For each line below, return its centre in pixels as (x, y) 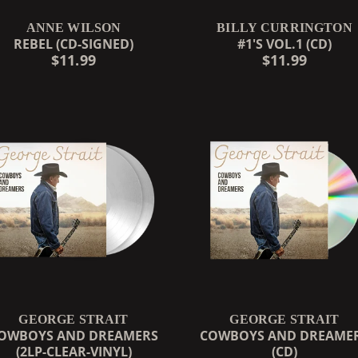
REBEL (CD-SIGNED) (74, 44)
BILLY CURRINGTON (284, 27)
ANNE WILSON (74, 27)
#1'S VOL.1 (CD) (284, 44)
